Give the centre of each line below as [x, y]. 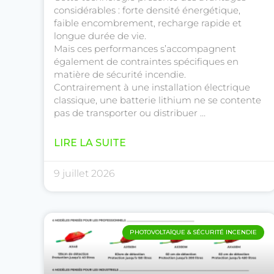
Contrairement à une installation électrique [152, 87]
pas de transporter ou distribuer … [130, 113]
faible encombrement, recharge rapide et [148, 23]
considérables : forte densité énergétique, [147, 10]
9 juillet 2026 [84, 174]
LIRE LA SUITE [90, 143]
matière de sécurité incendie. [120, 75]
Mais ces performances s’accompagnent [145, 49]
